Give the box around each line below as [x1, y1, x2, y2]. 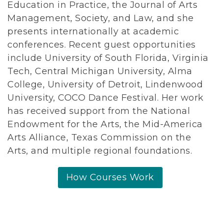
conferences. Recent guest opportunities [7, 39, 196, 51]
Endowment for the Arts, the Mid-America [7, 119, 203, 130]
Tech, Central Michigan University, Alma [7, 66, 192, 77]
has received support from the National [7, 106, 190, 117]
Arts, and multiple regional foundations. [7, 145, 197, 157]
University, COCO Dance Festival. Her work [7, 92, 204, 104]
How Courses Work [66, 172, 154, 183]
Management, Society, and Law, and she [7, 13, 194, 24]
